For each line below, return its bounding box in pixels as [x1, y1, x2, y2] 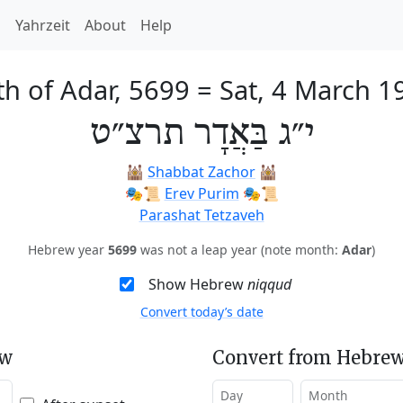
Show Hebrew [148, 274, 247, 294]
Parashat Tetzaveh [139, 205, 264, 225]
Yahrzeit [15, 15, 70, 35]
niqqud [246, 274, 291, 294]
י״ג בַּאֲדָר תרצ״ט [89, 112, 314, 156]
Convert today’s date [139, 303, 264, 320]
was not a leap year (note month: [137, 241, 342, 258]
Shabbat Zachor [148, 162, 255, 182]
